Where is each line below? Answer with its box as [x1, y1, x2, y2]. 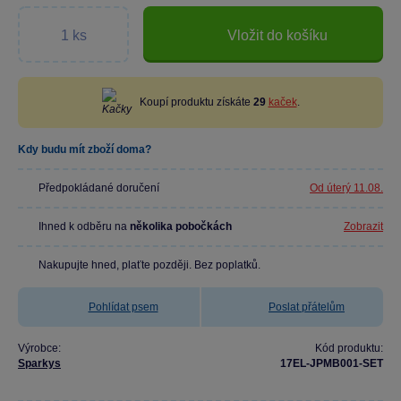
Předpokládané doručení [38, 182, 159, 194]
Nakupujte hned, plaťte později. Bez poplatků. [38, 259, 260, 271]
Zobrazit [344, 220, 383, 233]
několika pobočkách [130, 220, 232, 233]
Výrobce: [18, 342, 61, 354]
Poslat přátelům [269, 301, 345, 313]
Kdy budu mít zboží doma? [18, 143, 151, 156]
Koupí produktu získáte [139, 96, 253, 108]
